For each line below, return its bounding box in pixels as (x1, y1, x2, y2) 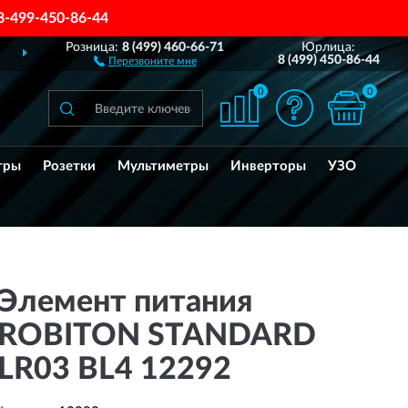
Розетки (43, 159, 96, 173)
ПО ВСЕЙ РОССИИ (246, 48, 364, 61)
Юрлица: (301, 41, 356, 54)
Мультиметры (117, 159, 209, 173)
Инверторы (230, 159, 306, 173)
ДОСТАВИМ (172, 48, 247, 61)
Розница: (66, 41, 123, 54)
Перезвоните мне (107, 56, 197, 66)
